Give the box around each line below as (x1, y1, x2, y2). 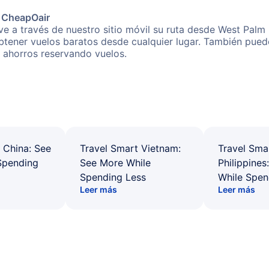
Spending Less (80, 171, 146, 183)
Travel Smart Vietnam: (80, 142, 181, 154)
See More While (80, 157, 151, 169)
